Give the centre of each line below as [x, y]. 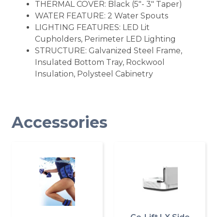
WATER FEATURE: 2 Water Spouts [101, 16]
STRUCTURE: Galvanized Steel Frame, [108, 51]
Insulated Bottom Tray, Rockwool [100, 62]
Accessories [60, 123]
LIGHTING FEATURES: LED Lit [92, 28]
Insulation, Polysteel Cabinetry [94, 74]
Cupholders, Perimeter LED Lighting [105, 39]
